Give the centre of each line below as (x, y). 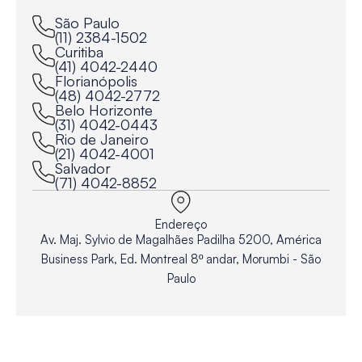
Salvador (83, 168)
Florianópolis (96, 81)
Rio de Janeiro (102, 139)
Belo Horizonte (104, 110)
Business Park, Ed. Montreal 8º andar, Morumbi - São (181, 259)
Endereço (181, 224)
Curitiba (79, 52)
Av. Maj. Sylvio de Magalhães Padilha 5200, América (181, 240)
